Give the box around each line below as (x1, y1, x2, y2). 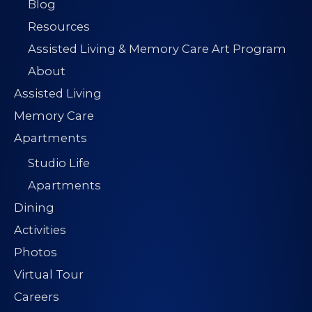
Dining (14, 201, 54, 215)
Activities (14, 223, 66, 237)
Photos (14, 245, 57, 260)
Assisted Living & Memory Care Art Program (28, 42, 286, 56)
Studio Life (28, 156, 90, 171)
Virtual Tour (14, 267, 84, 282)
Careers (14, 290, 59, 304)
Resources (28, 19, 90, 34)
